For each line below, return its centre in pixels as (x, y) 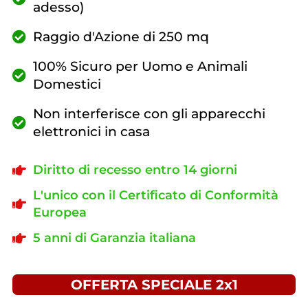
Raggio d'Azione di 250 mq (121, 37)
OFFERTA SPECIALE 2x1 (154, 285)
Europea (60, 213)
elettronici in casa (91, 132)
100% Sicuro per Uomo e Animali (140, 67)
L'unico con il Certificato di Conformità (156, 196)
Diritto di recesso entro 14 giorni (135, 170)
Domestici (67, 85)
